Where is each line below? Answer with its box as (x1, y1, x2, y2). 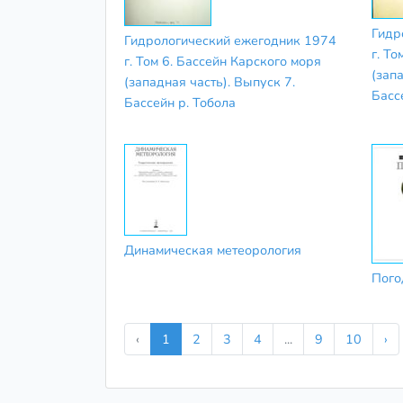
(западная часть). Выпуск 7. (124, 72, 295, 91)
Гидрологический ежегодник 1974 (124, 31, 336, 49)
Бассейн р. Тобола (124, 93, 236, 112)
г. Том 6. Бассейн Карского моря (124, 51, 321, 70)
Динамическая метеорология (124, 241, 301, 260)
